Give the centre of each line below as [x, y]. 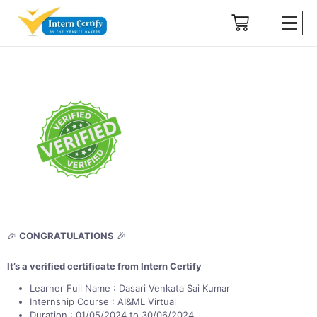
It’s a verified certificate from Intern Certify [104, 266]
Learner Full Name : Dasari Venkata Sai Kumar [130, 288]
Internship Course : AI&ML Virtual [103, 301]
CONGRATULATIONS [67, 235]
